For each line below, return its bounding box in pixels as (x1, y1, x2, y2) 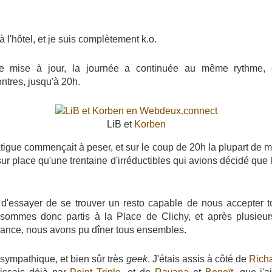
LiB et (106, 118, 134, 129)
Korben (134, 118, 166, 129)
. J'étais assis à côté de (147, 253, 249, 264)
